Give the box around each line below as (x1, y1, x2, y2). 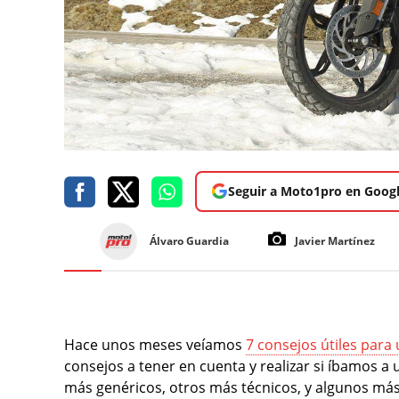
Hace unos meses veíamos (64, 334, 246, 354)
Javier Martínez (295, 232, 375, 248)
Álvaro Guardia (150, 232, 229, 248)
